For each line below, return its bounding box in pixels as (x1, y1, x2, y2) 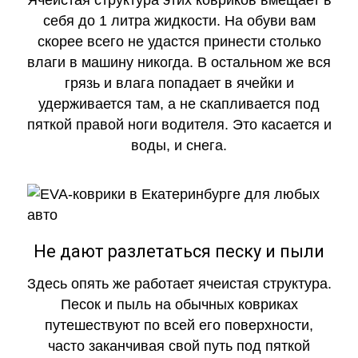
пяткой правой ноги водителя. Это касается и (26, 117, 332, 133)
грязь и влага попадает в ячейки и (64, 75, 294, 92)
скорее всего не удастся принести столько (37, 34, 321, 50)
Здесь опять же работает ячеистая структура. (26, 276, 332, 292)
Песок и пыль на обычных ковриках (60, 296, 298, 313)
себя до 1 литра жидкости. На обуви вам (42, 13, 316, 30)
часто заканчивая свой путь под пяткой (48, 338, 310, 355)
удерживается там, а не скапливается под (38, 96, 320, 113)
